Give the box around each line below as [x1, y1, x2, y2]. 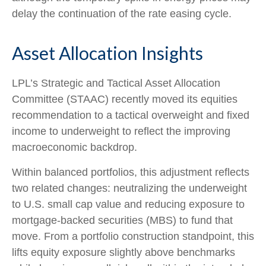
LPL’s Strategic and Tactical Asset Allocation [12, 77, 220, 89]
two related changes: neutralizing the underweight [12, 182, 247, 194]
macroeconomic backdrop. [12, 141, 137, 153]
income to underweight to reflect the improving [12, 125, 230, 137]
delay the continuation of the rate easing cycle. [12, 7, 232, 20]
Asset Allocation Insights [12, 42, 203, 64]
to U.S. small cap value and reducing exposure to [12, 198, 245, 210]
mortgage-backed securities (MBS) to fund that [12, 214, 233, 226]
